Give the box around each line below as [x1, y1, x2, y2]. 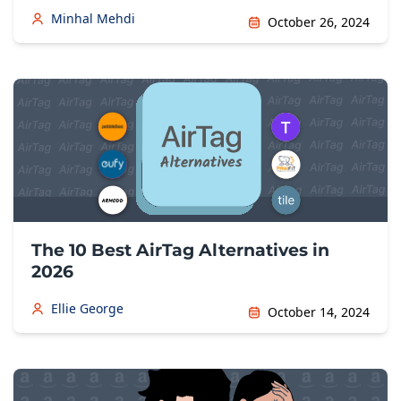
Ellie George [51, 300, 124, 317]
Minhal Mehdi [51, 10, 135, 27]
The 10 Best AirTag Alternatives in [31, 240, 329, 260]
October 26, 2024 [268, 13, 370, 30]
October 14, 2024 [268, 303, 370, 320]
